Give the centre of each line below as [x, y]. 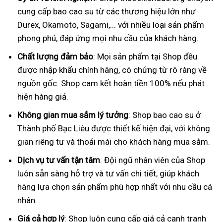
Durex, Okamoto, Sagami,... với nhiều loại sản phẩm [111, 25]
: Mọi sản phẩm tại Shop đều [145, 56]
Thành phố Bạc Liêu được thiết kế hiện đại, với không [114, 128]
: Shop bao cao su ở [165, 115]
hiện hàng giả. [43, 96]
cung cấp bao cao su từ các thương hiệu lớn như [107, 11]
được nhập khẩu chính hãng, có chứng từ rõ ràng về [112, 70]
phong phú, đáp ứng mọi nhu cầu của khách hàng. [108, 38]
